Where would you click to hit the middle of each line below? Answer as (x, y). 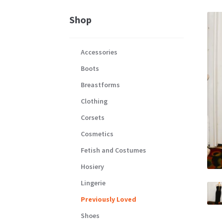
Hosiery (92, 167)
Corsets (92, 118)
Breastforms (100, 85)
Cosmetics (97, 134)
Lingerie (93, 183)
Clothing (94, 101)
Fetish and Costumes (113, 150)
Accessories (99, 52)
